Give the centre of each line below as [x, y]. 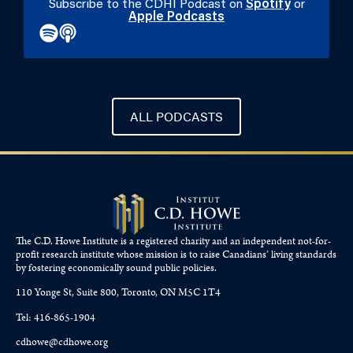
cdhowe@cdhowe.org [62, 343]
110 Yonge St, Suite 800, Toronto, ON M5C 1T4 [118, 293]
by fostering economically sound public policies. [116, 268]
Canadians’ [247, 255]
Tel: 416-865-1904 [56, 318]
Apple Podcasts [176, 17]
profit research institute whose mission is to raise [119, 255]
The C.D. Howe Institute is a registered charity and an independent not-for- [173, 242]
